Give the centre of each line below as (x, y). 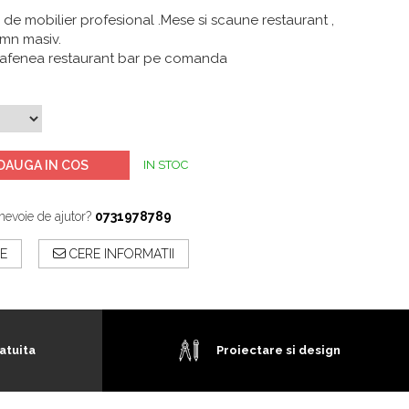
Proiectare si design (278, 350)
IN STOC (166, 165)
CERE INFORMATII (120, 254)
